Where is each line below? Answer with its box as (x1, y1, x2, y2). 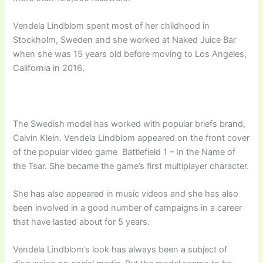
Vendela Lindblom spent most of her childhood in (13, 21, 210, 32)
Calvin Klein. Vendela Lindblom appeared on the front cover (13, 132, 250, 143)
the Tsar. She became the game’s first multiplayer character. (13, 160, 249, 171)
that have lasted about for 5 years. (13, 217, 150, 228)
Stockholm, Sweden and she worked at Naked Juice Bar (13, 35, 237, 46)
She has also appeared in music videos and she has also (13, 188, 239, 200)
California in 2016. (13, 63, 85, 74)
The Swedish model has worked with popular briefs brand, (13, 118, 246, 129)
